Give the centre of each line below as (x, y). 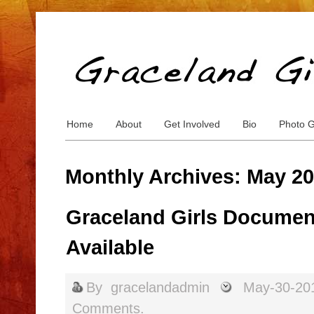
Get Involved (192, 124)
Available (110, 247)
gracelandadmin (160, 287)
